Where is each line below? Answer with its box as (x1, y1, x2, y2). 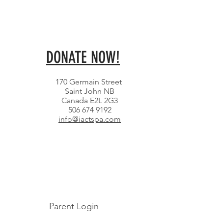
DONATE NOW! (46, 48, 120, 67)
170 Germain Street (55, 77, 124, 86)
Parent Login (49, 201, 99, 212)
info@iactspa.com (58, 114, 121, 124)
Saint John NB (65, 86, 114, 96)
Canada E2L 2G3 (61, 96, 118, 105)
